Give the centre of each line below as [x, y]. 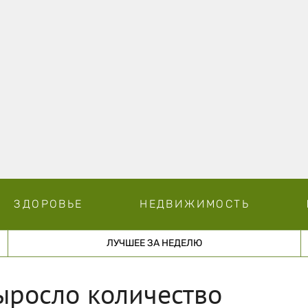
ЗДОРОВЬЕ [48, 203]
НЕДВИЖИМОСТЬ [195, 203]
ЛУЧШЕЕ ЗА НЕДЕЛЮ [154, 243]
